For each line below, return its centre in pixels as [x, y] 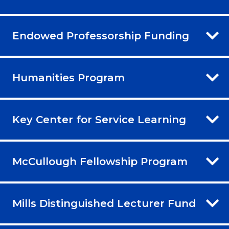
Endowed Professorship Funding [101, 36]
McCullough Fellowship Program [100, 162]
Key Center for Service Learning [99, 120]
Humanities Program [68, 78]
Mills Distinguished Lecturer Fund [104, 204]
